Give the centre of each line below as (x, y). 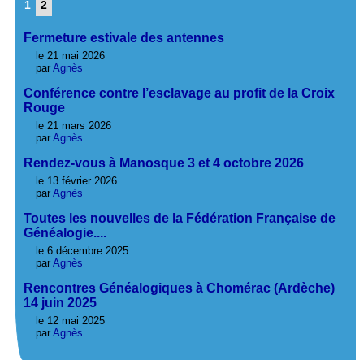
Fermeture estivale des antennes (123, 38)
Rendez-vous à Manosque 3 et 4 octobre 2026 (163, 163)
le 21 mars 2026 (73, 126)
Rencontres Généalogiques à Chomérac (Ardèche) (179, 288)
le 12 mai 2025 (70, 321)
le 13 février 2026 (76, 181)
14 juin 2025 (60, 303)
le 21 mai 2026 (70, 56)
